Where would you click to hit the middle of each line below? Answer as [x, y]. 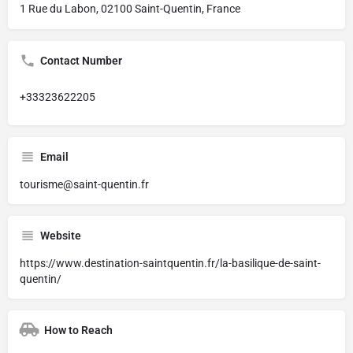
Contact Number [81, 60]
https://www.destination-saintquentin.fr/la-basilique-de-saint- [170, 263]
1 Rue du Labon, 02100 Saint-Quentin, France [130, 8]
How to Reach [78, 330]
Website [61, 235]
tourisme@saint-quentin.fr [84, 184]
